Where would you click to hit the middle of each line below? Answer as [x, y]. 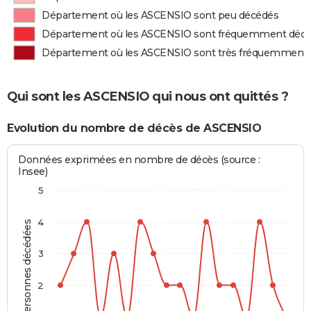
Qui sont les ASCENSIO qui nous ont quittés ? [148, 96]
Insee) [33, 172]
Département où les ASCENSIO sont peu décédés [160, 15]
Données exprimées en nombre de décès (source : [139, 160]
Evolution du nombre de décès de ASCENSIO [134, 128]
